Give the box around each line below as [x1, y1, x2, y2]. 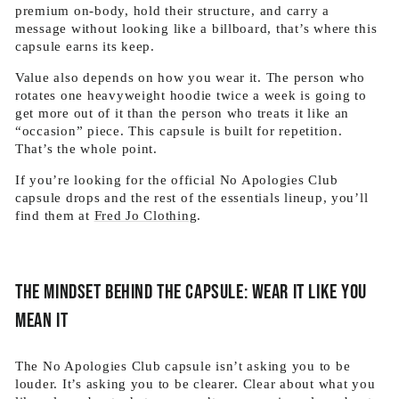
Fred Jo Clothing [94, 208, 198, 223]
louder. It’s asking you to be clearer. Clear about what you [15, 377, 376, 391]
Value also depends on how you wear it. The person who [15, 70, 366, 85]
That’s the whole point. [15, 142, 158, 156]
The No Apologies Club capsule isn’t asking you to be [15, 359, 351, 373]
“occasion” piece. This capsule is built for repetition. [15, 124, 343, 138]
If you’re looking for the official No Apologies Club [15, 173, 338, 187]
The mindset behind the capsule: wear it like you [15, 280, 368, 305]
